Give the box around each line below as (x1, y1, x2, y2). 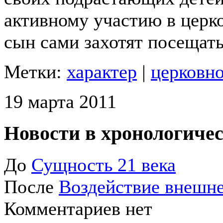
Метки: (4, 61, 67, 82)
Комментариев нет (4, 198, 152, 220)
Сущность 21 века (31, 154, 176, 176)
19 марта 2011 (4, 91, 116, 112)
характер (67, 61, 137, 82)
